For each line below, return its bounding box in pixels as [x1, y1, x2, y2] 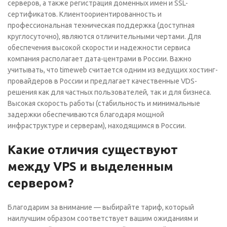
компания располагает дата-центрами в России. [8, 55, 170, 63]
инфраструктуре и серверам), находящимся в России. [8, 122, 186, 130]
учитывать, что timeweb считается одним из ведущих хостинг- [8, 66, 218, 74]
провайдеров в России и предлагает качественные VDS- [8, 77, 197, 85]
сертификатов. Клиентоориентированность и [8, 10, 162, 18]
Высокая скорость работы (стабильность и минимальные [8, 99, 200, 107]
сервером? [8, 176, 73, 190]
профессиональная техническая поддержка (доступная [8, 21, 195, 29]
